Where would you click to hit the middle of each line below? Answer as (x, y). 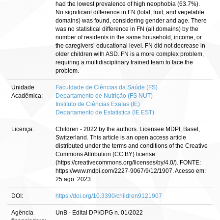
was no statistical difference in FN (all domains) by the (127, 29)
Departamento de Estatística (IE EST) (105, 112)
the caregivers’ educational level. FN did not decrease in (130, 46)
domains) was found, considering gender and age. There (131, 21)
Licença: (23, 129)
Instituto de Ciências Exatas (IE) (98, 104)
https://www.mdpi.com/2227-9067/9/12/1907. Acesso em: (131, 171)
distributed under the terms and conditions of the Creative (132, 146)
